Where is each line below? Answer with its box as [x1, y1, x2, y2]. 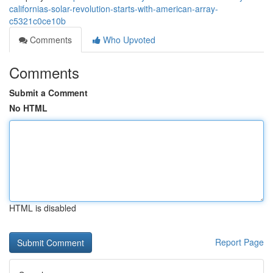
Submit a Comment [9, 87, 88, 99]
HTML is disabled [9, 202, 76, 214]
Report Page [215, 236, 264, 248]
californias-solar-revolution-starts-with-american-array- [9, 2, 218, 15]
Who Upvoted [101, 34, 155, 46]
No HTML [9, 102, 48, 114]
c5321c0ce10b [9, 15, 66, 27]
